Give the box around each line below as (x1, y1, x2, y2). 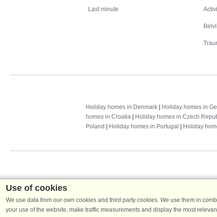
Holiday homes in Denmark (86, 104, 157, 111)
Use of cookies (6, 183, 67, 193)
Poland (86, 123, 105, 130)
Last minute (88, 6, 119, 13)
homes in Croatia (86, 113, 131, 121)
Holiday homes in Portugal (109, 123, 179, 130)
